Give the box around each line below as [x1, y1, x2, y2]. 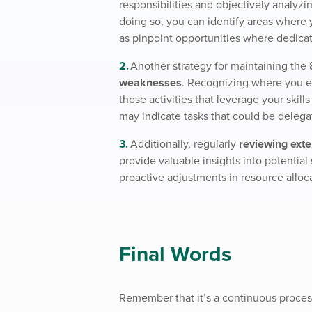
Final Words [119, 241, 232, 267]
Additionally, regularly [130, 136, 240, 151]
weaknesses [119, 75, 182, 90]
